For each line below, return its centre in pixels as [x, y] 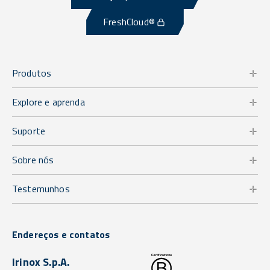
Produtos [32, 73]
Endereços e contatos [61, 235]
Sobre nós [33, 160]
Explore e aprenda [49, 102]
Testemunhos [41, 189]
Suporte [29, 131]
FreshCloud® [129, 22]
